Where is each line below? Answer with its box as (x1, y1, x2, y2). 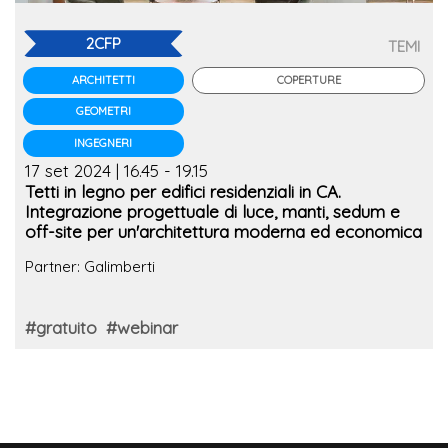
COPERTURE (276, 73, 341, 88)
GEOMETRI (75, 104, 131, 119)
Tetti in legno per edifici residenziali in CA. (25, 180, 341, 202)
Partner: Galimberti (25, 257, 155, 277)
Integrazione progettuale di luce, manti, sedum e (25, 200, 400, 222)
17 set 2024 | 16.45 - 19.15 (25, 159, 208, 181)
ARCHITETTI (71, 73, 135, 88)
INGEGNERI (74, 135, 133, 150)
